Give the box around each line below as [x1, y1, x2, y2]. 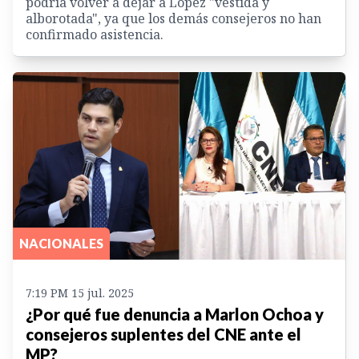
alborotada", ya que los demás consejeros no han [26, 10, 321, 28]
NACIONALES [19, 235, 103, 251]
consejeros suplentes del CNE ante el [26, 324, 301, 344]
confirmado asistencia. [26, 26, 163, 44]
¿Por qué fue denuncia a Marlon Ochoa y [26, 304, 324, 324]
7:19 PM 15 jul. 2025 [26, 284, 134, 301]
